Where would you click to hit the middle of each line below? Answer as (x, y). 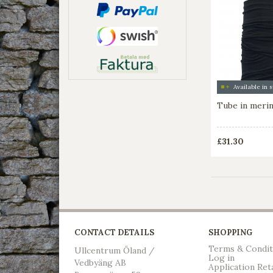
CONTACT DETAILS (114, 233)
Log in (222, 258)
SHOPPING (230, 233)
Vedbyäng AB (100, 263)
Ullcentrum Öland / (115, 251)
